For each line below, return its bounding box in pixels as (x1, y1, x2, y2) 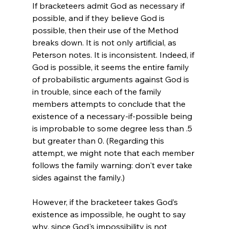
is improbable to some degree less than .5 (32, 123, 194, 133)
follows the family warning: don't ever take (32, 159, 194, 170)
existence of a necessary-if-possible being (32, 110, 194, 121)
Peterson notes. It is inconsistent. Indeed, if (32, 49, 196, 60)
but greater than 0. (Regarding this (32, 135, 166, 146)
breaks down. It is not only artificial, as (32, 37, 178, 48)
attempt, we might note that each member (32, 147, 196, 158)
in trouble (32, 86, 69, 97)
